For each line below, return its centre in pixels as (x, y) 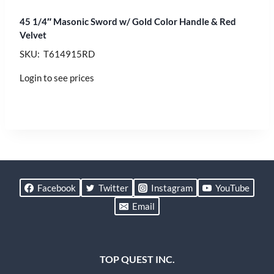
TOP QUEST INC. (137, 259)
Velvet (33, 35)
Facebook (57, 188)
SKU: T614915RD (57, 54)
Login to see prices (57, 77)
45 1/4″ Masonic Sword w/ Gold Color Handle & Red (128, 21)
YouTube (232, 188)
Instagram (172, 188)
